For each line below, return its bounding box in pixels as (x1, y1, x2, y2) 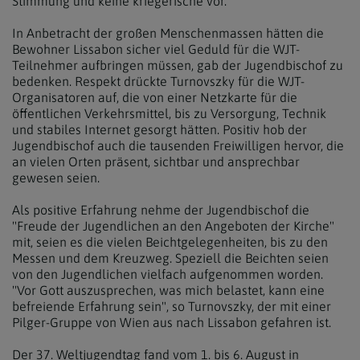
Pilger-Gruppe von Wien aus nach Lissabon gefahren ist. (12, 315, 331, 329)
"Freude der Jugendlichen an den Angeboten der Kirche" (12, 219, 334, 233)
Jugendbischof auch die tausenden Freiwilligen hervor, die (12, 138, 344, 153)
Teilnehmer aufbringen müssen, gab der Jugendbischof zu (12, 58, 343, 72)
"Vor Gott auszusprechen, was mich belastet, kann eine (12, 283, 325, 297)
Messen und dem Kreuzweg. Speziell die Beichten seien (12, 251, 329, 265)
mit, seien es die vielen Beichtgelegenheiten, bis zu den (12, 235, 328, 249)
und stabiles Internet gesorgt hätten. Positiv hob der (12, 122, 307, 137)
